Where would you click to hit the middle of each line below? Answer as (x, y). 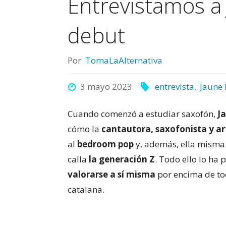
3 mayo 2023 (106, 86)
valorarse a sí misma (112, 174)
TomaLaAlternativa (124, 60)
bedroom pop (107, 144)
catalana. (86, 189)
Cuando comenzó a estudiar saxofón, (143, 114)
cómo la (85, 129)
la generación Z (122, 159)
